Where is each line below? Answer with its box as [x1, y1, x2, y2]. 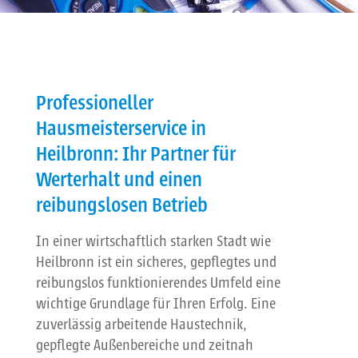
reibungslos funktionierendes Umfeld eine [35, 273, 280, 293]
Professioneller [35, 89, 153, 116]
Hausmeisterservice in [35, 115, 206, 141]
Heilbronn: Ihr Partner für [35, 141, 236, 167]
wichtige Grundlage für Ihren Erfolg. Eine [35, 294, 276, 314]
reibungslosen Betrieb [35, 192, 208, 218]
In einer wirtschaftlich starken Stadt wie [35, 232, 271, 252]
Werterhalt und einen [35, 166, 202, 193]
